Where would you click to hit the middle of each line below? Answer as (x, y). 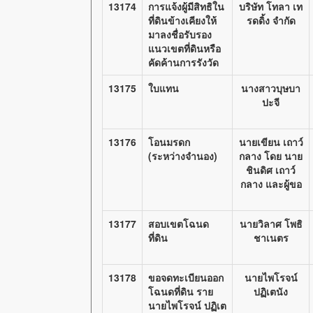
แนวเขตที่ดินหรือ (184, 48)
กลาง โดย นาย (271, 156)
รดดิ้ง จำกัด (271, 20)
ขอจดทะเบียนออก (186, 277)
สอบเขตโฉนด (179, 224)
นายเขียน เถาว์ (271, 142)
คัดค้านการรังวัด (183, 62)
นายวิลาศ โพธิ (271, 224)
